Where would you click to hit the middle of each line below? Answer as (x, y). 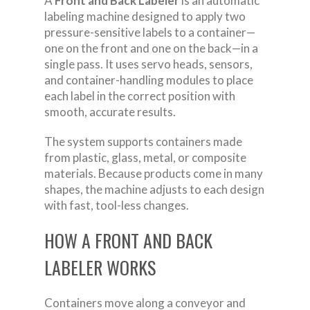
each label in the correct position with (140, 96)
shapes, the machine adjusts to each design (154, 190)
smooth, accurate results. (110, 112)
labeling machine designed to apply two (145, 17)
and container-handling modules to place (149, 80)
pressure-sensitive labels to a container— (150, 33)
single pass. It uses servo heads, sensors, (148, 64)
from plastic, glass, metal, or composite (145, 158)
